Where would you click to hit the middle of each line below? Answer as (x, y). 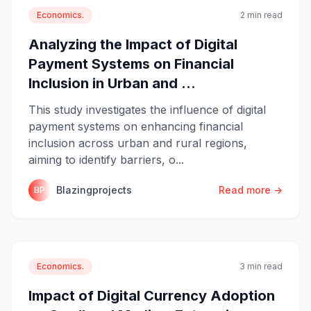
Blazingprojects (94, 190)
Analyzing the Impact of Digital (133, 44)
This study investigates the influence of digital (147, 109)
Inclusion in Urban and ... (112, 83)
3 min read (261, 266)
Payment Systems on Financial (131, 64)
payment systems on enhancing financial (136, 126)
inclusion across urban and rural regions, (138, 143)
